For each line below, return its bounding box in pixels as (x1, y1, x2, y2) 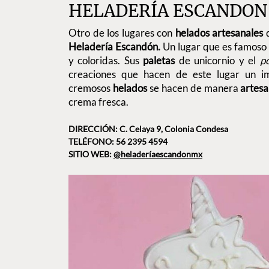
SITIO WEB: (68, 149, 113, 160)
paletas (143, 53, 179, 67)
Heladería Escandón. (68, 40, 163, 53)
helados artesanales (175, 26, 264, 39)
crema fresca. (68, 95, 130, 108)
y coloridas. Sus (68, 53, 144, 67)
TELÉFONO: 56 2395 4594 (68, 136, 168, 147)
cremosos (68, 81, 113, 94)
